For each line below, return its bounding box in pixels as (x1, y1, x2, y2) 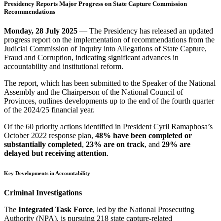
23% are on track (86, 140, 145, 149)
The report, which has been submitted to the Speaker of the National (4, 79, 216, 88)
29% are (162, 140, 190, 149)
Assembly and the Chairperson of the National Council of (4, 88, 183, 97)
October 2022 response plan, (4, 131, 95, 140)
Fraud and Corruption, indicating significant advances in (4, 53, 179, 62)
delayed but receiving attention (4, 149, 107, 158)
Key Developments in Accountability (4, 170, 90, 177)
